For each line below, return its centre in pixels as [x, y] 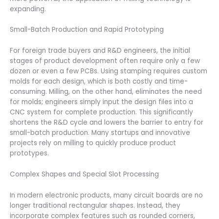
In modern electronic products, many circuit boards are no [106, 195]
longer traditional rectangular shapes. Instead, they [95, 206]
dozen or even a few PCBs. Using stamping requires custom [109, 71]
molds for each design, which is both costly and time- [99, 82]
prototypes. [29, 153]
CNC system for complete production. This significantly [101, 112]
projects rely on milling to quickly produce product [93, 143]
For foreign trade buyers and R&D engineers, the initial [100, 51]
